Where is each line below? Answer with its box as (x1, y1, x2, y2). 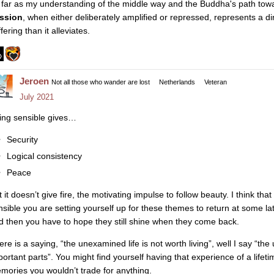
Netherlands (159, 78, 195, 86)
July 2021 (20, 92, 54, 102)
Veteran (204, 78, 227, 86)
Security (6, 134, 38, 144)
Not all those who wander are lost (51, 78, 150, 86)
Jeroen (20, 76, 49, 87)
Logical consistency (6, 150, 82, 161)
